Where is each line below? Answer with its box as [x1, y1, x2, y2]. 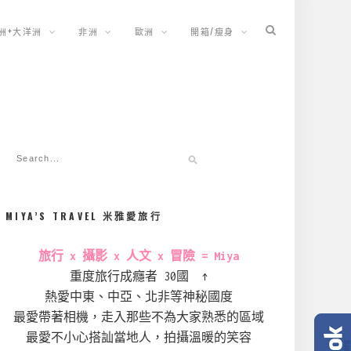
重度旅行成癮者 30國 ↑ [70, 270, 208, 283]
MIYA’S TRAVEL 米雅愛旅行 [5, 209, 162, 223]
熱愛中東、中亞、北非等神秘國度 [45, 290, 233, 303]
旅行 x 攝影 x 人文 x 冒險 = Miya [38, 249, 239, 262]
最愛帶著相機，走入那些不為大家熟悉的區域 [13, 310, 264, 324]
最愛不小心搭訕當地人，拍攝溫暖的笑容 [26, 331, 251, 344]
